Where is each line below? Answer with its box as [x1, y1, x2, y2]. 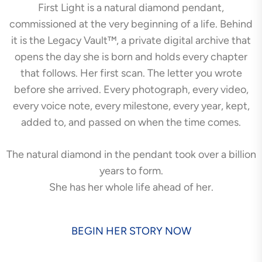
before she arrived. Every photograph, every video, [13, 82, 249, 96]
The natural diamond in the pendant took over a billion [6, 147, 256, 161]
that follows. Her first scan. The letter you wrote [20, 66, 242, 80]
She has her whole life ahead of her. [49, 180, 213, 194]
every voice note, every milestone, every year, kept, [12, 99, 250, 112]
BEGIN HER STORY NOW [71, 224, 191, 237]
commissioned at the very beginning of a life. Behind [9, 17, 253, 30]
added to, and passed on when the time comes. [21, 115, 241, 129]
